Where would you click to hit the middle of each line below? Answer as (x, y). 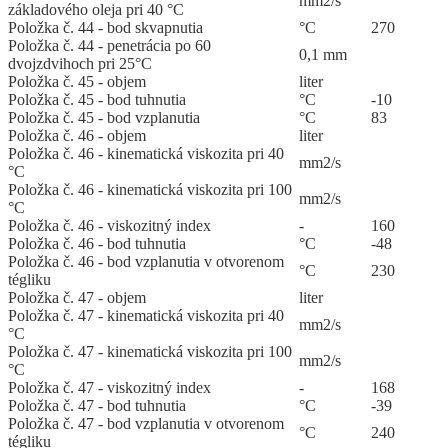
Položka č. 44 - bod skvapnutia (105, 28)
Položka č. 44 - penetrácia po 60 (109, 46)
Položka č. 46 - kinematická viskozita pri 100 (150, 190)
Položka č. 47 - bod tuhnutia (97, 406)
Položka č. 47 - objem (77, 298)
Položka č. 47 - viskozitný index (109, 388)
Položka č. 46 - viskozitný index (109, 226)
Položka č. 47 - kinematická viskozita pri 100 (150, 352)
